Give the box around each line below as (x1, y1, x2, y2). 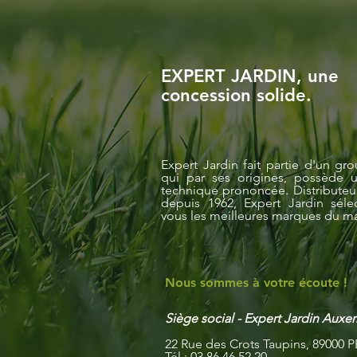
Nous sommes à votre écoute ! (165, 275, 347, 291)
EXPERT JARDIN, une (161, 65, 339, 88)
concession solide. (161, 84, 312, 107)
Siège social (165, 311, 233, 327)
